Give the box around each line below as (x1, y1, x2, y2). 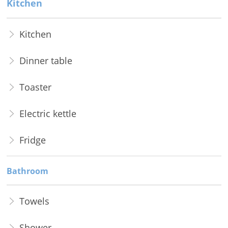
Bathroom (6, 165, 48, 177)
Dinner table (19, 54, 72, 67)
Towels (19, 195, 49, 208)
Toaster (19, 81, 51, 94)
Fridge (19, 134, 46, 147)
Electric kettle (19, 107, 76, 120)
